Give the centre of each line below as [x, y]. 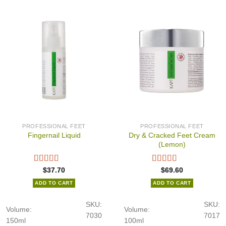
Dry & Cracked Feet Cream [172, 135]
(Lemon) [172, 144]
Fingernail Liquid [54, 135]
